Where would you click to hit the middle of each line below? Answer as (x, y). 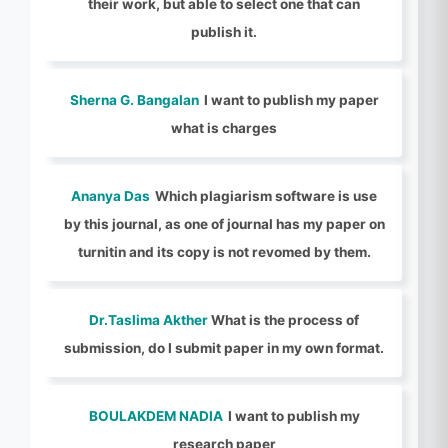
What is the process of (285, 320)
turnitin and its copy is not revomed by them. (224, 252)
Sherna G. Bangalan (134, 100)
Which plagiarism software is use (266, 196)
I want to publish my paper (291, 100)
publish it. (224, 32)
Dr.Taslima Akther (150, 320)
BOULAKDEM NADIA (155, 416)
